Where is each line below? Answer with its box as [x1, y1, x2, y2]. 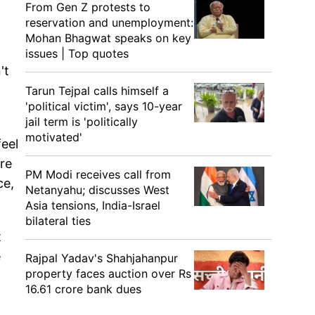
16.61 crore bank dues [25, 282, 141, 296]
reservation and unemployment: [25, 15, 193, 30]
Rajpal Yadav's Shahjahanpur [25, 251, 178, 265]
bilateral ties [25, 214, 91, 228]
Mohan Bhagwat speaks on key [25, 31, 191, 45]
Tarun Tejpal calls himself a [25, 84, 169, 98]
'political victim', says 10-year [25, 99, 182, 113]
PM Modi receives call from [25, 167, 171, 181]
